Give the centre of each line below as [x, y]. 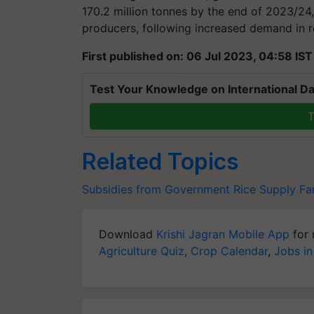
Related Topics [160, 162]
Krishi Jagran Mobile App [223, 234]
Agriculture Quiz [142, 251]
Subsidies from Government [156, 189]
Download [128, 234]
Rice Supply [265, 189]
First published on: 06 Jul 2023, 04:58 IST [197, 56]
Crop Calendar [229, 251]
